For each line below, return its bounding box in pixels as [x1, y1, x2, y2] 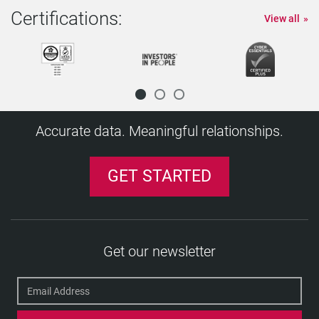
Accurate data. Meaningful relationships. [36, 122, 283, 140]
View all [264, 13, 300, 24]
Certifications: [11, 8, 122, 29]
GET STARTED [108, 167, 211, 186]
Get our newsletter [103, 243, 216, 260]
